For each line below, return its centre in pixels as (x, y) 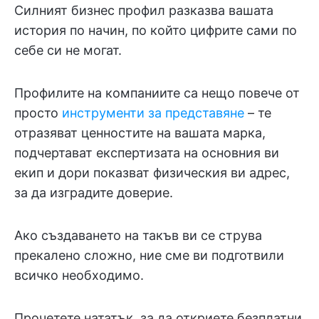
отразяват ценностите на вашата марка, (140, 133)
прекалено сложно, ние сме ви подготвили (149, 255)
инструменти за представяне (153, 113)
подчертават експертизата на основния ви (147, 153)
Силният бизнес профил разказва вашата (144, 10)
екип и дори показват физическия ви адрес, (152, 173)
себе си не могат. (68, 50)
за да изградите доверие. (94, 193)
